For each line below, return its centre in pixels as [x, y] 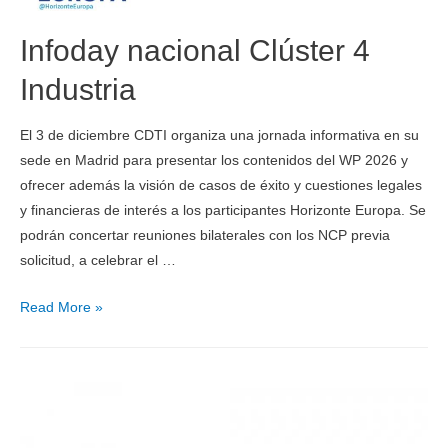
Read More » [61, 307]
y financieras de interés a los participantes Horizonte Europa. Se [223, 210]
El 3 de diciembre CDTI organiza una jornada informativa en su [219, 135]
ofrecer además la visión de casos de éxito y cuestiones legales [221, 185]
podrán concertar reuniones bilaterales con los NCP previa [205, 235]
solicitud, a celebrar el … [98, 260]
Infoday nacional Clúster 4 [195, 51]
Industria [78, 90]
